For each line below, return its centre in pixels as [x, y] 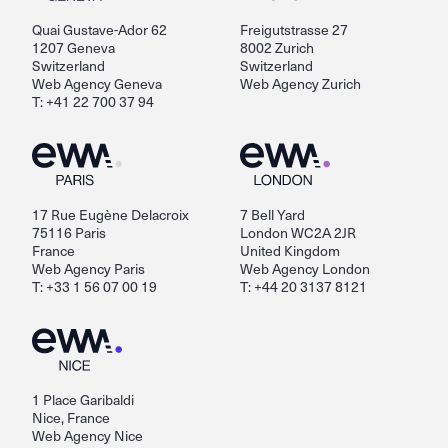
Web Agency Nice [87, 435]
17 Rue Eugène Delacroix [110, 214]
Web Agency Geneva [97, 83]
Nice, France [71, 417]
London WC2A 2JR [298, 232]
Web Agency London [305, 268]
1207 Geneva [73, 47]
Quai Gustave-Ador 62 [99, 29]
